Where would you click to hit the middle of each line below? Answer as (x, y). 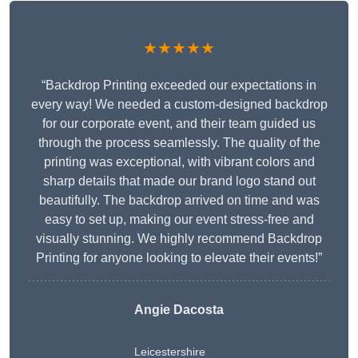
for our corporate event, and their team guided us (179, 124)
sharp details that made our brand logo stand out (179, 181)
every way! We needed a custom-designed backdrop (179, 105)
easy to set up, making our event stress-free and (179, 220)
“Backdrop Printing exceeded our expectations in (179, 86)
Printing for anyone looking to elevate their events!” (179, 258)
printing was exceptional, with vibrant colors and (179, 162)
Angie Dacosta (179, 310)
